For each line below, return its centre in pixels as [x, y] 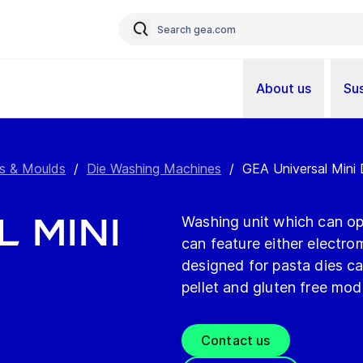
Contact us [236, 340]
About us [284, 88]
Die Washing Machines [154, 169]
